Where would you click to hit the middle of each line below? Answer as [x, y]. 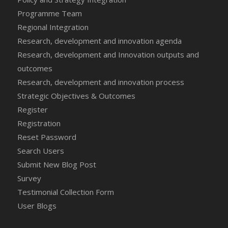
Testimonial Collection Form [65, 192]
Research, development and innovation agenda [99, 40]
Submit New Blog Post [56, 164]
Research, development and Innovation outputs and [108, 54]
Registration [39, 123]
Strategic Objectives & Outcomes [76, 95]
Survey [29, 178]
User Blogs [37, 205]
